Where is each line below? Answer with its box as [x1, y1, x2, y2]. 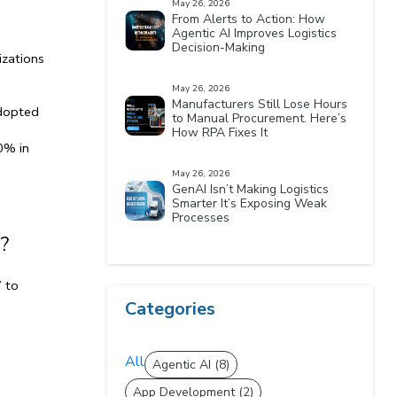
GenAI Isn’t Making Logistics [172, 181, 330, 198]
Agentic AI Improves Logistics [172, 25, 338, 42]
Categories [125, 297, 216, 321]
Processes [172, 209, 230, 226]
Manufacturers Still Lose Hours [172, 96, 348, 113]
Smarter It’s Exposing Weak [172, 195, 328, 212]
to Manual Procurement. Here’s [172, 110, 347, 127]
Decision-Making [172, 39, 266, 56]
